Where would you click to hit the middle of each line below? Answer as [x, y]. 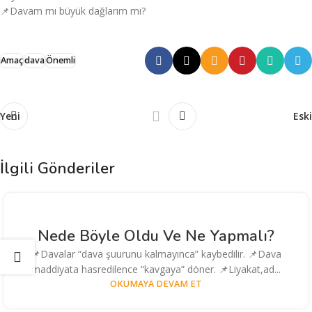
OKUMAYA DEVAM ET [156, 284]
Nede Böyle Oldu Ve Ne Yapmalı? [156, 236]
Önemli [61, 61]
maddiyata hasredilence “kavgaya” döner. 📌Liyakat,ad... [156, 270]
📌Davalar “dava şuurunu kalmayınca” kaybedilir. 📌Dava [156, 254]
